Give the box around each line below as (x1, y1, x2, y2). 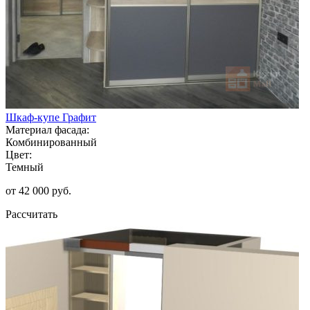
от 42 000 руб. (6, 184, 71, 197)
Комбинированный (6, 136, 97, 148)
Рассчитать (6, 208, 57, 220)
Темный (6, 161, 44, 173)
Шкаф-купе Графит (6, 111, 96, 123)
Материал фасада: (6, 123, 89, 136)
